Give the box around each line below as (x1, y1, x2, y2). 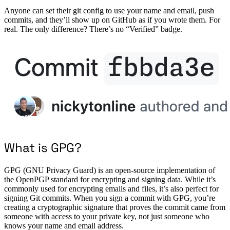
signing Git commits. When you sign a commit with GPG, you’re (4, 194, 215, 203)
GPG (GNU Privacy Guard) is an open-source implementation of (4, 166, 215, 175)
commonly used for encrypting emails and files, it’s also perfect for (4, 184, 219, 194)
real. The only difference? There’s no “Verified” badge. (4, 25, 182, 34)
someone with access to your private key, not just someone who (4, 212, 209, 221)
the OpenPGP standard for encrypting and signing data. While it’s (4, 175, 216, 184)
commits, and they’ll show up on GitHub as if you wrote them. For (4, 15, 220, 25)
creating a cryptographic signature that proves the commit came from (4, 203, 225, 212)
